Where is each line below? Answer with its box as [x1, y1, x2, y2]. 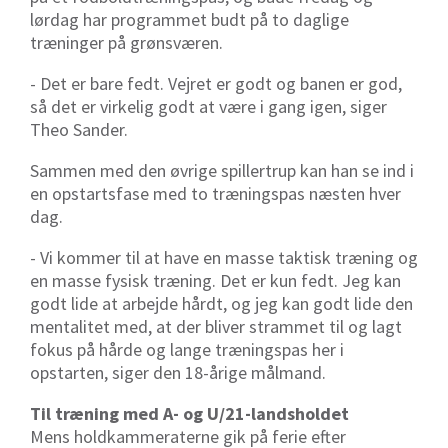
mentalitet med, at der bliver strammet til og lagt [30, 315, 402, 339]
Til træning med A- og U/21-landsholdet [30, 402, 349, 426]
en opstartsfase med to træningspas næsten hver [30, 182, 401, 206]
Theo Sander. [30, 118, 128, 142]
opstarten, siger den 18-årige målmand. [30, 361, 326, 385]
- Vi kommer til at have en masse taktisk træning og [30, 246, 418, 270]
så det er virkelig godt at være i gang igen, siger [30, 95, 387, 119]
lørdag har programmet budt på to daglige [30, 8, 349, 32]
